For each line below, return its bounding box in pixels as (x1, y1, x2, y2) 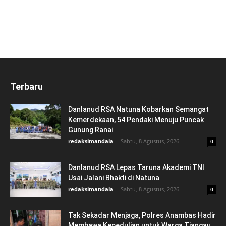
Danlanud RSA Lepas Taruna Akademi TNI (68, 163, 204, 172)
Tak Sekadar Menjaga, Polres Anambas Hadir (68, 211, 216, 220)
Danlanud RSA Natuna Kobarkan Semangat (68, 105, 209, 114)
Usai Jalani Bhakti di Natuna (68, 174, 159, 182)
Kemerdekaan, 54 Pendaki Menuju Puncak (68, 116, 204, 124)
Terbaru (10, 81, 43, 92)
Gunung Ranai (68, 126, 113, 134)
